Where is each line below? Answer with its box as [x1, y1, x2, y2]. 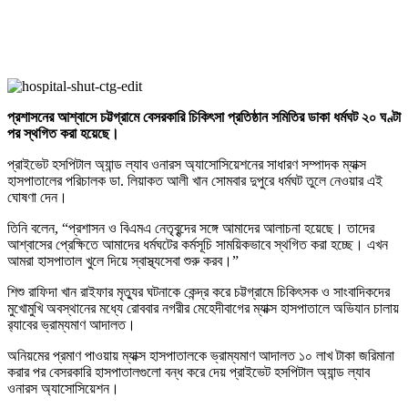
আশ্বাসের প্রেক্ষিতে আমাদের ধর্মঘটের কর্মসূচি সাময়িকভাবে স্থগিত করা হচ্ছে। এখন [7, 237, 388, 253]
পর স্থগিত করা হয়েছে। [7, 126, 119, 142]
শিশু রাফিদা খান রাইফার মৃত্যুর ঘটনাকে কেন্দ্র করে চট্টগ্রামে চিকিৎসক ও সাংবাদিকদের [7, 284, 390, 301]
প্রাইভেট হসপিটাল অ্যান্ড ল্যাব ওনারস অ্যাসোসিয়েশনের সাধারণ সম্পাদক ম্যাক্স [7, 157, 366, 173]
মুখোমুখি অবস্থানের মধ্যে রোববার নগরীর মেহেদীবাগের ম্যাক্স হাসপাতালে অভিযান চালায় [7, 301, 399, 317]
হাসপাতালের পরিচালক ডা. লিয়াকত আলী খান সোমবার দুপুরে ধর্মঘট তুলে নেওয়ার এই [7, 173, 382, 189]
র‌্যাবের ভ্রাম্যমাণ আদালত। [7, 317, 136, 333]
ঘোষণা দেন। [7, 189, 67, 206]
